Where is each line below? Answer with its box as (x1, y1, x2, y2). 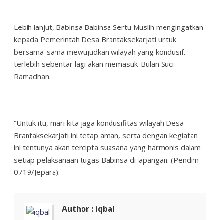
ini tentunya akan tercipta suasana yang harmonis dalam (14, 142, 201, 152)
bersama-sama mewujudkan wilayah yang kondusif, (14, 46, 186, 56)
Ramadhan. (14, 71, 51, 81)
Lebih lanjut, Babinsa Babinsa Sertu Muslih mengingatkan (14, 22, 203, 32)
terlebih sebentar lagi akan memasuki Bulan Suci (14, 58, 174, 69)
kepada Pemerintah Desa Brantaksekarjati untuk (14, 34, 176, 44)
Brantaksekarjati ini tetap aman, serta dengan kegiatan (14, 130, 198, 140)
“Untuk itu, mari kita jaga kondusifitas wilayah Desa (14, 117, 184, 128)
